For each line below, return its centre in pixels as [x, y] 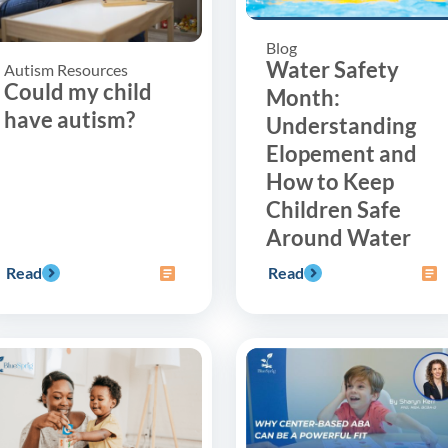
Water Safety [332, 69]
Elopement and [341, 153]
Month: [303, 97]
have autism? [69, 120]
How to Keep [330, 181]
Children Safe [333, 209]
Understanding [341, 125]
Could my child [78, 92]
